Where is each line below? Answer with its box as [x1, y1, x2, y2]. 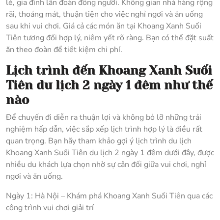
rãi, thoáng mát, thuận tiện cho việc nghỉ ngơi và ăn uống [6, 9, 203, 20]
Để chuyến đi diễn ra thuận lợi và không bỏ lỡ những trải [6, 112, 201, 123]
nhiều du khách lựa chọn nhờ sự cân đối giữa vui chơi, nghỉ [6, 159, 206, 170]
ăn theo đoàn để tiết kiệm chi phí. [6, 44, 124, 55]
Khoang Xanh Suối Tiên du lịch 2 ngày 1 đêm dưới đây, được [6, 147, 214, 159]
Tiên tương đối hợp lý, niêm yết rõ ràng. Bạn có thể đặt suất [6, 32, 214, 44]
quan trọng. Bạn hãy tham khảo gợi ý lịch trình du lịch [6, 136, 192, 147]
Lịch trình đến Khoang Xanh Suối [6, 63, 212, 78]
